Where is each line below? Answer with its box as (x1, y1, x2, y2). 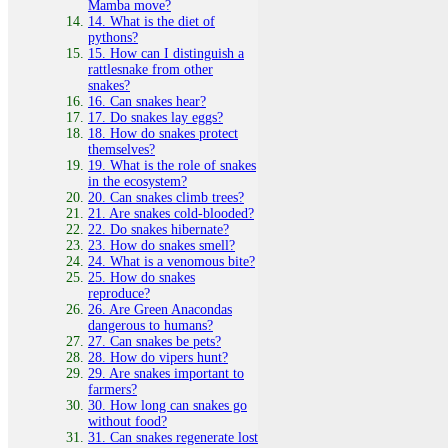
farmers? (88, 381, 137, 397)
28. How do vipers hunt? (88, 349, 228, 365)
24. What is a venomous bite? (88, 253, 255, 269)
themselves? (88, 141, 155, 157)
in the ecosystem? (88, 173, 187, 189)
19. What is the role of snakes (88, 157, 256, 173)
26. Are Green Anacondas (88, 301, 232, 317)
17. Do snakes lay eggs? (88, 109, 223, 125)
